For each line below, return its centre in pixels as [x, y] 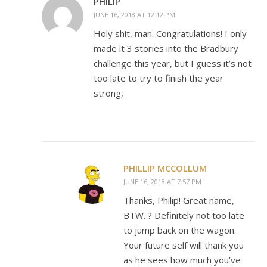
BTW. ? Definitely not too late [184, 215]
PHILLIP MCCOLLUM [165, 168]
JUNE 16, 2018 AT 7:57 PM [162, 181]
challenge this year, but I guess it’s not [173, 63]
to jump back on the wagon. [180, 230]
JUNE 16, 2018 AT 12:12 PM [134, 15]
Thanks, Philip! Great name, [179, 200]
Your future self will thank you [184, 245]
